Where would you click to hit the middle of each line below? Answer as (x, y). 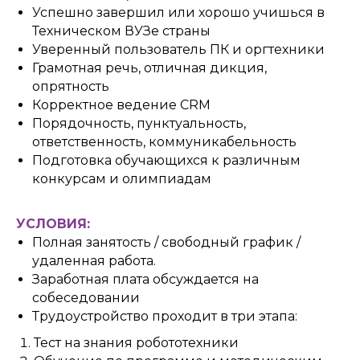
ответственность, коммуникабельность (164, 142)
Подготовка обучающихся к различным (166, 160)
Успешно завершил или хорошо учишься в (178, 12)
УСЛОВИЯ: (53, 224)
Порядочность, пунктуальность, (139, 123)
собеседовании (86, 298)
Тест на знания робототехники (136, 343)
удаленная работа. (94, 261)
